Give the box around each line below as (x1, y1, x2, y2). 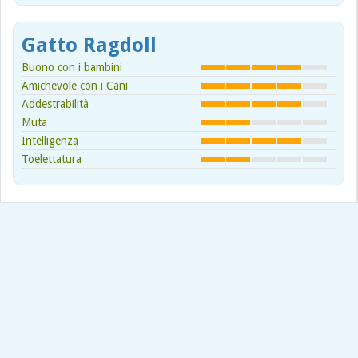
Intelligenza (22, 133, 78, 147)
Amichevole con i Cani (22, 78, 128, 92)
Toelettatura (22, 152, 82, 165)
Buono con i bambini (22, 60, 122, 74)
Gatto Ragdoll (22, 33, 157, 57)
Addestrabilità (22, 97, 89, 110)
